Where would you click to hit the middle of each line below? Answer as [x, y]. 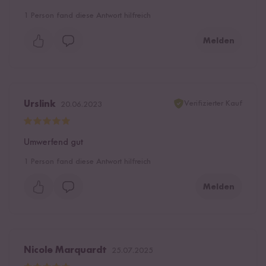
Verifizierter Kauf [213, 103]
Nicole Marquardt [65, 250]
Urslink [40, 104]
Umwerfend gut [53, 142]
